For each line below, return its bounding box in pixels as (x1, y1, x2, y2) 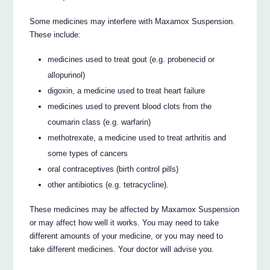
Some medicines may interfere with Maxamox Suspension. (30, 17, 236, 27)
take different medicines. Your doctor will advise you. (30, 244, 215, 254)
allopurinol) (48, 70, 86, 80)
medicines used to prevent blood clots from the (48, 101, 212, 111)
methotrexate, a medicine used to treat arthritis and (48, 133, 227, 142)
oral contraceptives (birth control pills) (48, 164, 179, 174)
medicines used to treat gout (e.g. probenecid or (48, 54, 215, 64)
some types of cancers (48, 148, 128, 158)
